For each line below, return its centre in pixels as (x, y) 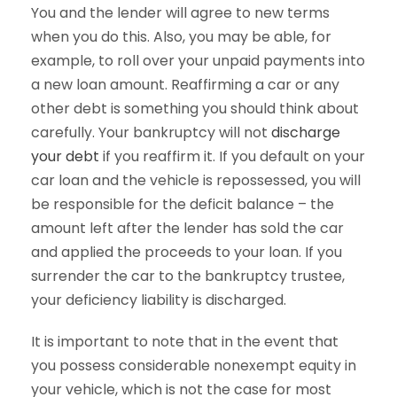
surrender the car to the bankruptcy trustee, (188, 276)
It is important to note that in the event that (185, 341)
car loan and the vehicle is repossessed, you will (196, 180)
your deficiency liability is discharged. (159, 300)
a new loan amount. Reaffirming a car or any (185, 84)
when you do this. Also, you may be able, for (181, 36)
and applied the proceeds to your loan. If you (187, 252)
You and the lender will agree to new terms (180, 12)
